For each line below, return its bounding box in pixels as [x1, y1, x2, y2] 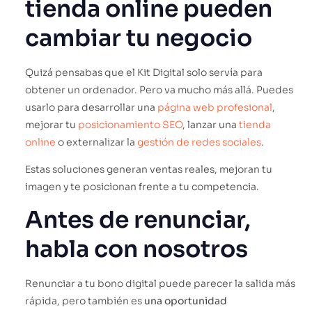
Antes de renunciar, [25, 205, 251, 235]
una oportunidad [144, 295, 227, 308]
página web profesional [157, 100, 272, 114]
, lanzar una [182, 118, 239, 131]
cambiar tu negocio [25, 23, 252, 53]
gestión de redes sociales [137, 135, 261, 148]
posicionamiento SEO [78, 118, 182, 131]
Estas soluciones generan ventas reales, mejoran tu [25, 162, 272, 175]
